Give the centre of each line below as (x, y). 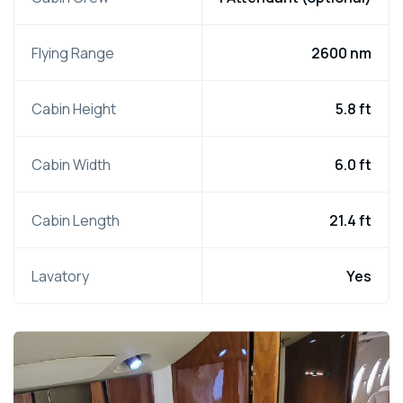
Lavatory (60, 276)
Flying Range (73, 53)
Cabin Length (76, 220)
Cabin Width (71, 164)
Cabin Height (74, 108)
